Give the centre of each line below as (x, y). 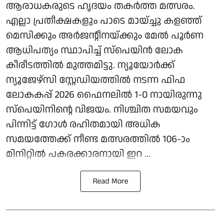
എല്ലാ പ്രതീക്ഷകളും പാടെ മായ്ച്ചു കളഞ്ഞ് (104, 20)
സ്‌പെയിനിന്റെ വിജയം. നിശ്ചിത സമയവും (102, 109)
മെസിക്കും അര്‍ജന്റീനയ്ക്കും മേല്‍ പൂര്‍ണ (105, 35)
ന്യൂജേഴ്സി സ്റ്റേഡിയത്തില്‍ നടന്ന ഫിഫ (96, 80)
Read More (110, 181)
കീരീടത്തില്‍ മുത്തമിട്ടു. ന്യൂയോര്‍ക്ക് (90, 65)
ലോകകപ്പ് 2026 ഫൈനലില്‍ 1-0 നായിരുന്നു (104, 94)
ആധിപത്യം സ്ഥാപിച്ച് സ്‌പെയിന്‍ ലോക (94, 50)
